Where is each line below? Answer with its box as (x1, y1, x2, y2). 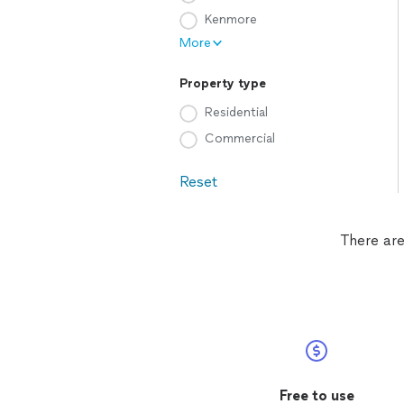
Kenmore (205, 12, 257, 27)
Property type (179, 76, 266, 91)
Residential (205, 105, 268, 120)
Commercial (205, 131, 275, 146)
